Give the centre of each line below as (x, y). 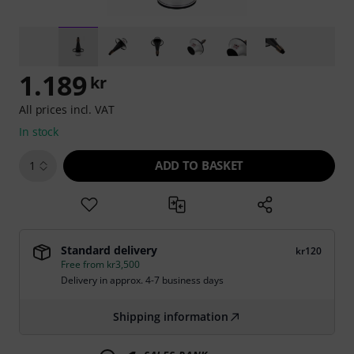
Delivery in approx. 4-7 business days (142, 280)
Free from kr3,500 (100, 264)
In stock (39, 132)
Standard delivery (109, 250)
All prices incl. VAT (67, 109)
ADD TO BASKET (199, 165)
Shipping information (171, 316)
